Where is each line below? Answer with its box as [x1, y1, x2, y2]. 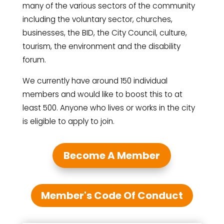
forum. [22, 54, 46, 65]
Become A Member [63, 148, 160, 163]
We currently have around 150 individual [22, 75, 167, 86]
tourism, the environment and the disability [22, 41, 180, 52]
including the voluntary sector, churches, [22, 14, 172, 25]
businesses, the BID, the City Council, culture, [22, 27, 187, 38]
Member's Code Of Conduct [40, 188, 183, 203]
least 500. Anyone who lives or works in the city [22, 102, 195, 113]
